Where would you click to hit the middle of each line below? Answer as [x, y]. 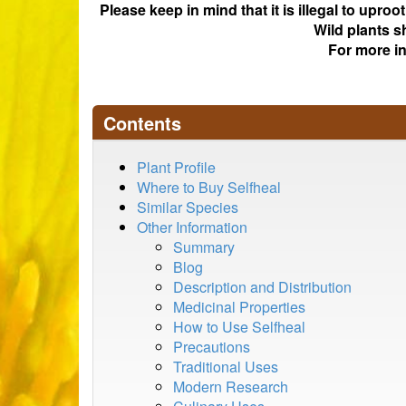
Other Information [192, 227]
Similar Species [188, 207]
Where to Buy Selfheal [209, 187]
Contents [142, 123]
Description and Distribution [262, 287]
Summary [204, 247]
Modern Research [231, 387]
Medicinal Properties [239, 307]
